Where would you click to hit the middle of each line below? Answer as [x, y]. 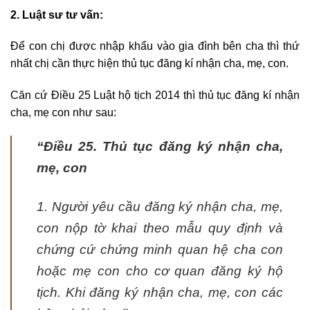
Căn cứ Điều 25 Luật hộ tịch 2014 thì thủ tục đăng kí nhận [155, 95]
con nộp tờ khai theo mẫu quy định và [160, 228]
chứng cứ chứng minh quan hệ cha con [160, 249]
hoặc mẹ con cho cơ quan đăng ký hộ [160, 271]
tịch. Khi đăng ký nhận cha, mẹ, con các [160, 292]
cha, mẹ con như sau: [63, 113]
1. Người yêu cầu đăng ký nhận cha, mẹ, [160, 206]
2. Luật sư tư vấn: [57, 15]
